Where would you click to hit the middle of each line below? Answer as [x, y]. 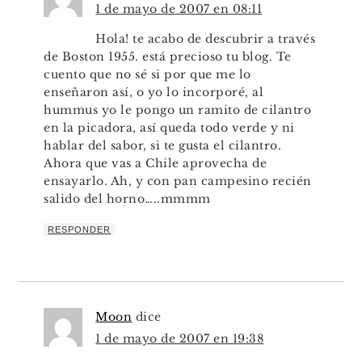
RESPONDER [80, 229]
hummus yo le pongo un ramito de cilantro [178, 109]
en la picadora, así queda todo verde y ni [169, 127]
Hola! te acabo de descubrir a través [206, 38]
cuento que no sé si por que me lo [147, 74]
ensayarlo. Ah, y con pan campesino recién [178, 181]
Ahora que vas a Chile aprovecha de [156, 163]
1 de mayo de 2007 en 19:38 [180, 338]
